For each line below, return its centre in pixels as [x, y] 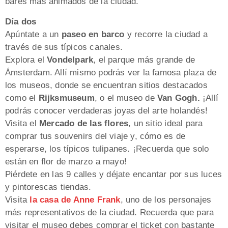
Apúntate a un [33, 34]
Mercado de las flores [84, 123]
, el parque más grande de [144, 60]
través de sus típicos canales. [64, 47]
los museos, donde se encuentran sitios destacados [106, 85]
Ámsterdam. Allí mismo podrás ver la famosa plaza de [111, 72]
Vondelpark [70, 60]
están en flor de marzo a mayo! [66, 161]
